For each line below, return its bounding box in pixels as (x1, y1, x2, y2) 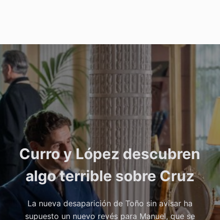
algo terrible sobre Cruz (25, 166, 194, 185)
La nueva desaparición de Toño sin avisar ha (27, 198, 192, 208)
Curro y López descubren (19, 144, 201, 163)
